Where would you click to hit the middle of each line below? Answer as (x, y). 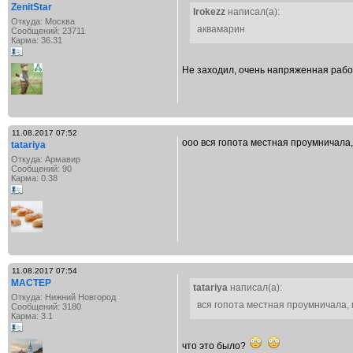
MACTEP (31, 283)
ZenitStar (32, 7)
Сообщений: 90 (41, 169)
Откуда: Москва (43, 21)
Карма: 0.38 (34, 178)
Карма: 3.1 (32, 316)
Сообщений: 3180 (46, 307)
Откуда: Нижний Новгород (63, 297)
